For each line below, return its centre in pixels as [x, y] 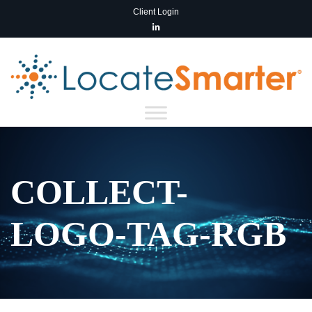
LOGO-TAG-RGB [148, 234]
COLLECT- [99, 192]
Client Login [156, 12]
